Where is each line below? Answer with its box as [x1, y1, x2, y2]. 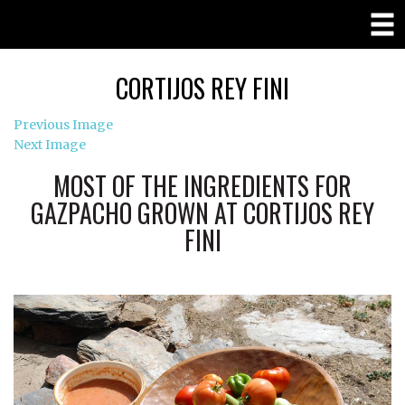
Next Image [14, 137, 86, 153]
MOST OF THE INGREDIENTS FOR [53, 167, 352, 204]
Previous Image [14, 117, 113, 133]
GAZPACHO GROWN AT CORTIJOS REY [31, 194, 374, 231]
